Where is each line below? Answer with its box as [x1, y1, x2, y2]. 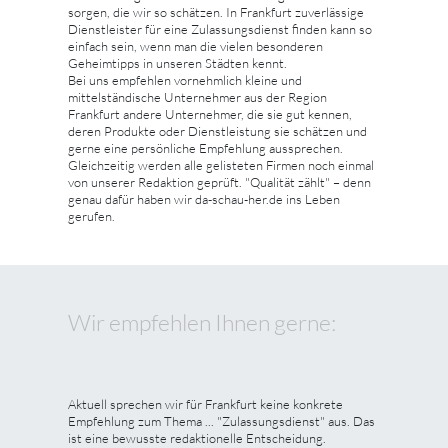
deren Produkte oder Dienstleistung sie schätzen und [68, 122, 367, 139]
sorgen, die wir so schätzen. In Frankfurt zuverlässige [68, 3, 364, 20]
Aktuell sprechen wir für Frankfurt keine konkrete [68, 395, 343, 412]
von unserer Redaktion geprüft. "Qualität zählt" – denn [68, 173, 371, 190]
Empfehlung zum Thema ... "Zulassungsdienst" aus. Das [68, 412, 375, 429]
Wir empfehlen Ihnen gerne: [68, 307, 336, 336]
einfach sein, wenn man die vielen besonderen [68, 37, 323, 54]
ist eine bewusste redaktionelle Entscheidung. [68, 429, 326, 446]
